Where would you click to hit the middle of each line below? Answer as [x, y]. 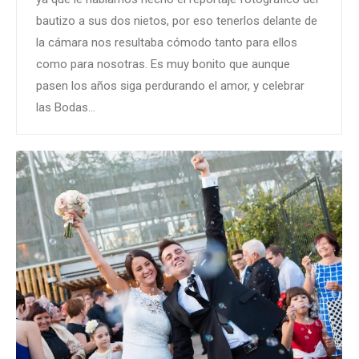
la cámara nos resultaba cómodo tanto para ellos [167, 42]
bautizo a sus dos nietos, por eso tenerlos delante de [177, 20]
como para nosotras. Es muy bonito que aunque [163, 64]
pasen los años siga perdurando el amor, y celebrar [170, 85]
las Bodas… [66, 107]
